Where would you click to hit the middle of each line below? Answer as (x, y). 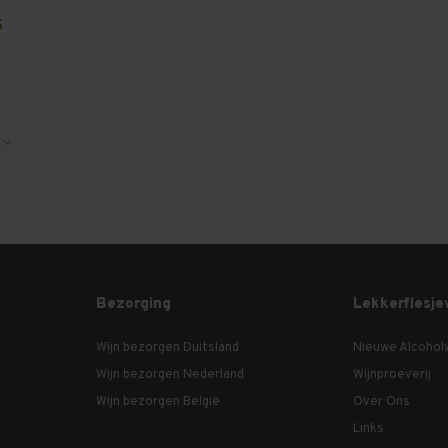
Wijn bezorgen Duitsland (167, 348)
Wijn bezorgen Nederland (170, 375)
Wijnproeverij (392, 375)
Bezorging (133, 304)
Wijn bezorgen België (158, 402)
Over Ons (381, 402)
